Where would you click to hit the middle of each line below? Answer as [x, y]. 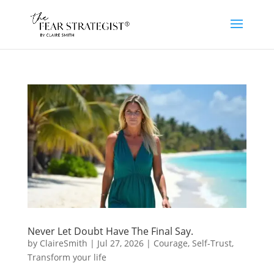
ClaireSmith [63, 243]
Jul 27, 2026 [120, 243]
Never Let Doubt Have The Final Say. [110, 231]
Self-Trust [212, 243]
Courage [170, 243]
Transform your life [67, 257]
